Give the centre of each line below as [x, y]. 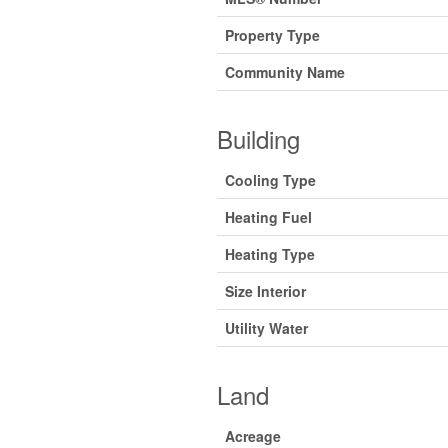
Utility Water [266, 328]
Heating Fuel [268, 217]
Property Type [272, 35]
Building [258, 138]
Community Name [284, 72]
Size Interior [265, 291]
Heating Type [269, 254]
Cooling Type [270, 180]
